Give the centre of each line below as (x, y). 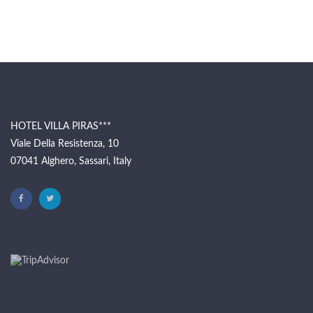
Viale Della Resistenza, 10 (65, 144)
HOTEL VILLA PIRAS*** (61, 126)
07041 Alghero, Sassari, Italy (71, 161)
